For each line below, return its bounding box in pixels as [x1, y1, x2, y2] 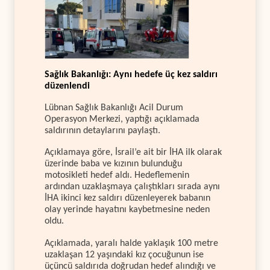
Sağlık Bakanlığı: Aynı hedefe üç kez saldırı [45, 69, 218, 80]
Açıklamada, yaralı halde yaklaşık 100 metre [45, 238, 218, 248]
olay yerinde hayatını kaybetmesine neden [45, 205, 210, 215]
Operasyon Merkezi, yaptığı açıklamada [45, 114, 199, 124]
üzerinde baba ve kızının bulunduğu [45, 159, 182, 169]
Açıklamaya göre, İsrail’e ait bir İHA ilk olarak [45, 148, 222, 158]
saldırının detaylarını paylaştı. [45, 125, 160, 136]
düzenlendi [45, 81, 90, 91]
